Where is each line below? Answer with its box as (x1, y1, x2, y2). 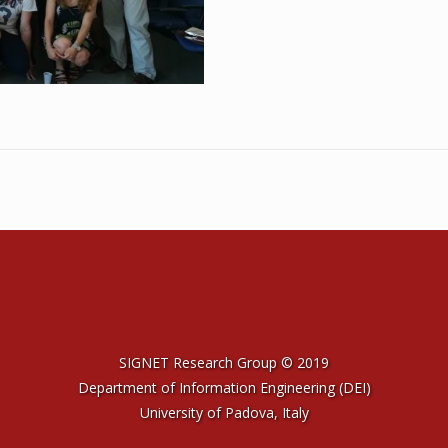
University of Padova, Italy (139, 403, 309, 423)
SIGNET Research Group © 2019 (119, 353, 329, 373)
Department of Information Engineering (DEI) (77, 378, 371, 398)
